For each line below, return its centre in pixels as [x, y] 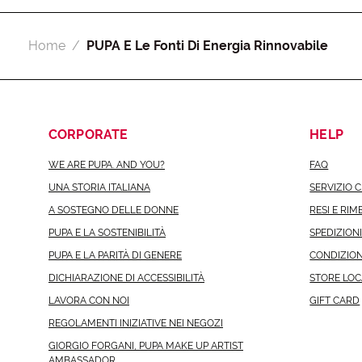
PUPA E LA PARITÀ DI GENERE [115, 255]
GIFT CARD [335, 300]
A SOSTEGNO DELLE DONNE [114, 210]
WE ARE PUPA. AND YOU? [107, 165]
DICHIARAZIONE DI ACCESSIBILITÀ [126, 278]
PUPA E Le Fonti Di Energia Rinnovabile [207, 46]
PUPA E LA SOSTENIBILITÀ [107, 233]
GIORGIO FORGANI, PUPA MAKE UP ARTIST [146, 345]
